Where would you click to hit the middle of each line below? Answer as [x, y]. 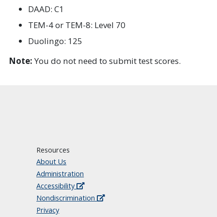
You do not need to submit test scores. [107, 61]
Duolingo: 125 [55, 41]
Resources [53, 150]
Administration [60, 173]
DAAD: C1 [46, 9]
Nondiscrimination [67, 198]
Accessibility [57, 186]
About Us [52, 161]
